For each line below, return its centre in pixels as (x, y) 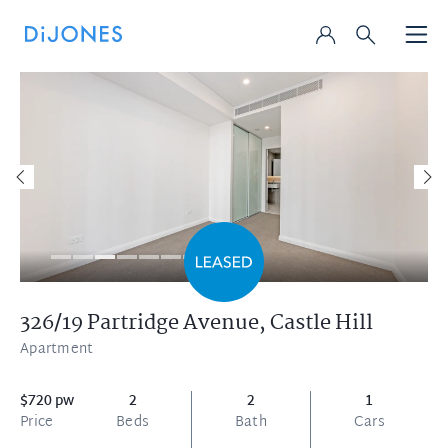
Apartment (57, 349)
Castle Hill (321, 323)
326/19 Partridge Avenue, (145, 323)
